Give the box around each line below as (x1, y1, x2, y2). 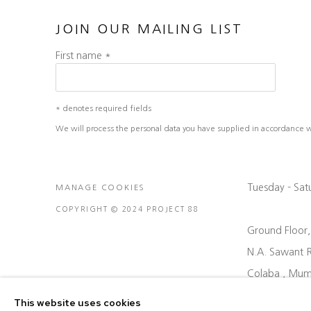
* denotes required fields (56, 104, 151, 113)
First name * (56, 51, 111, 61)
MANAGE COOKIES (56, 183, 146, 192)
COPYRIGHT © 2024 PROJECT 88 (56, 205, 199, 213)
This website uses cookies (14, 296, 141, 309)
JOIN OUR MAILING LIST (56, 22, 243, 36)
